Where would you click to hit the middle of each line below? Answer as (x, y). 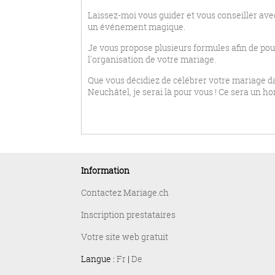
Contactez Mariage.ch (125, 192)
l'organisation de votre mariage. (152, 59)
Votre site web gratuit (125, 237)
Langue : (99, 259)
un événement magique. (137, 27)
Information (105, 170)
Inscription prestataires (128, 215)
